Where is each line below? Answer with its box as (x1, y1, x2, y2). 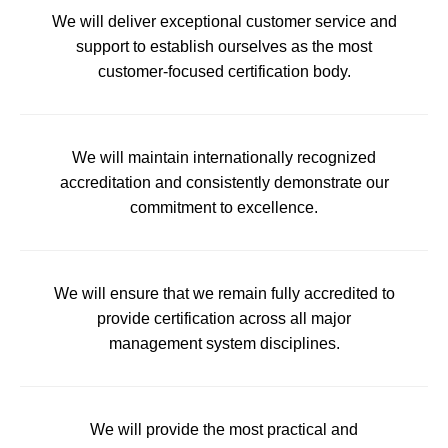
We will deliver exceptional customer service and (51, 12, 397, 30)
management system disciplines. (108, 334, 340, 352)
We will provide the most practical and (90, 420, 358, 438)
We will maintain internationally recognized (72, 148, 376, 166)
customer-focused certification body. (97, 62, 351, 80)
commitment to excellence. (130, 198, 318, 216)
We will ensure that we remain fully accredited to (53, 284, 395, 302)
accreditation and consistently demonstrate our (59, 173, 389, 191)
